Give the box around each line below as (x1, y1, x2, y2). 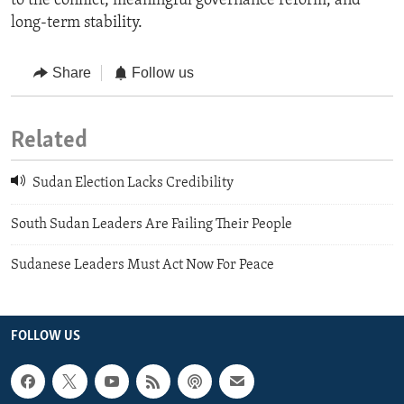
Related (11, 128, 87, 153)
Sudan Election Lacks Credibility (30, 176, 234, 191)
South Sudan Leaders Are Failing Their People (11, 216, 292, 232)
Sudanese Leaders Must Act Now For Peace (11, 257, 274, 272)
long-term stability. (11, 14, 142, 32)
